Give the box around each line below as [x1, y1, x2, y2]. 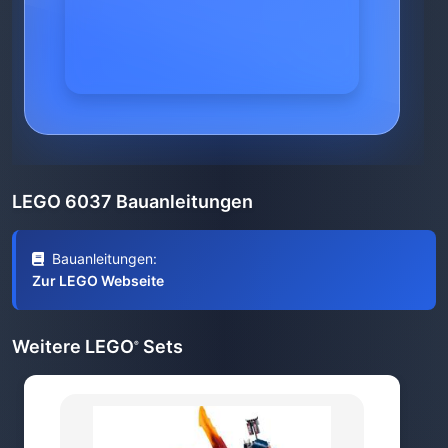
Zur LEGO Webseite [32, 272, 164, 289]
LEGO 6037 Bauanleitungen [12, 191, 253, 212]
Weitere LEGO [12, 336, 134, 357]
